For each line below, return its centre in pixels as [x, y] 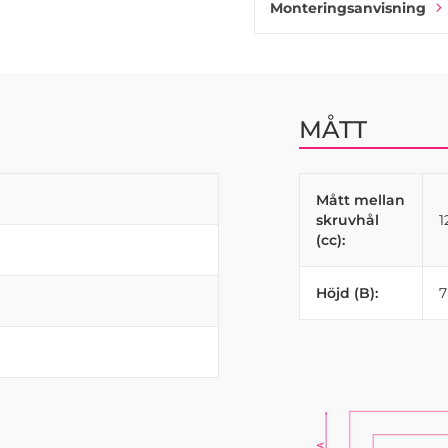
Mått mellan [360, 200]
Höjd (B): [346, 293]
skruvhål [347, 220]
